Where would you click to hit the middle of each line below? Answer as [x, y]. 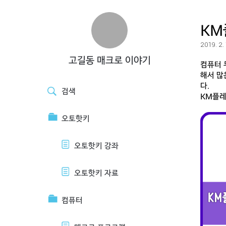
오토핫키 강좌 [96, 146]
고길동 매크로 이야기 [109, 60]
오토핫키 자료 [96, 173]
